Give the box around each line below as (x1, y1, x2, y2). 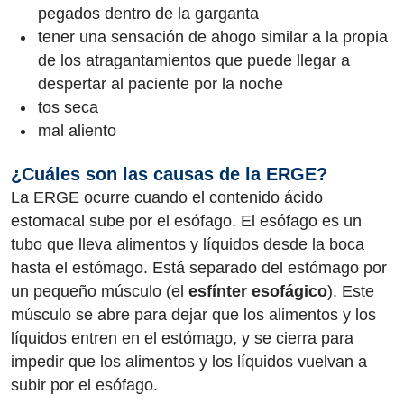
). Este (327, 281, 374, 300)
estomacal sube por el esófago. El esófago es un (11, 211, 362, 230)
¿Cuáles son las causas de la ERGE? (11, 163, 327, 184)
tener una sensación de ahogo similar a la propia (38, 28, 388, 46)
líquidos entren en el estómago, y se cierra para (11, 328, 353, 347)
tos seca (38, 98, 98, 116)
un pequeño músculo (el (11, 281, 188, 300)
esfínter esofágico (188, 281, 327, 300)
